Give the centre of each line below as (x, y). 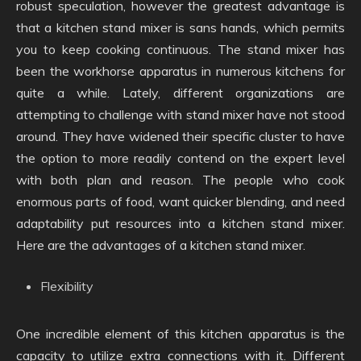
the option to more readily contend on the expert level (180, 158)
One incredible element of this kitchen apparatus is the (180, 334)
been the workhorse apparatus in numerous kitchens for (180, 71)
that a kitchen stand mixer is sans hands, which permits (180, 27)
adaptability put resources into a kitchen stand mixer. (180, 223)
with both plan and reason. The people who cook (180, 180)
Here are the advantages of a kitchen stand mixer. (161, 245)
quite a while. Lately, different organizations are (180, 93)
